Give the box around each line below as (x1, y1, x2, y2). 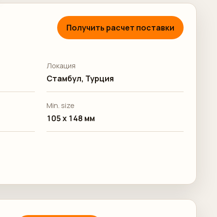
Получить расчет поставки (66, 22, 174, 33)
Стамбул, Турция (46, 73, 114, 84)
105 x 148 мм (46, 113, 95, 124)
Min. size (46, 101, 75, 110)
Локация (46, 61, 76, 70)
